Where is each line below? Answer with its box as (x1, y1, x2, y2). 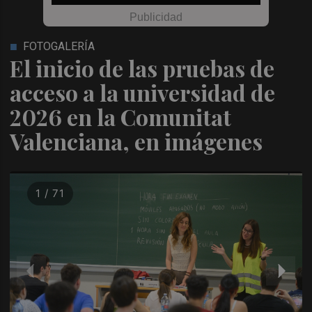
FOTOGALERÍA (23, 40, 95, 53)
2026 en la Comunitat (10, 102, 232, 132)
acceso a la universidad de (10, 77, 276, 107)
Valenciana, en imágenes (10, 126, 263, 156)
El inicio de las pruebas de (10, 53, 275, 83)
